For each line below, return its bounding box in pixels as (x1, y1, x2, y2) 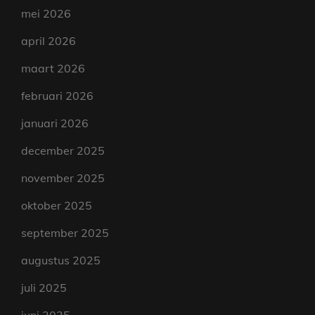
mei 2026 (21, 6, 71, 21)
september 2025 (21, 226, 109, 240)
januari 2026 (21, 116, 89, 131)
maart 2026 (21, 61, 85, 76)
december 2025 (21, 143, 105, 158)
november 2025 (21, 171, 105, 186)
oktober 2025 (21, 198, 92, 213)
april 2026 (21, 34, 76, 49)
